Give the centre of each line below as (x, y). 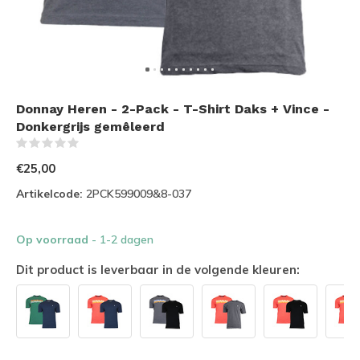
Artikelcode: (49, 194)
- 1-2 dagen (123, 239)
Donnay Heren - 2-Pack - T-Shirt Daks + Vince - (173, 109)
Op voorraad (54, 239)
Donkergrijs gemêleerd (90, 127)
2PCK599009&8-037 (137, 194)
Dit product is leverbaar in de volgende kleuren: (158, 270)
